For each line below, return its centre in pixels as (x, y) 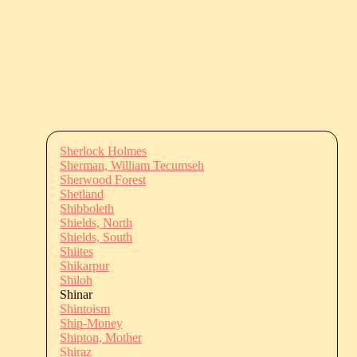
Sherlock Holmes (103, 151)
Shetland (82, 194)
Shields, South (96, 237)
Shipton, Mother (101, 337)
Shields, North (96, 222)
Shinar (76, 294)
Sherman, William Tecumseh (132, 165)
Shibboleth (87, 208)
